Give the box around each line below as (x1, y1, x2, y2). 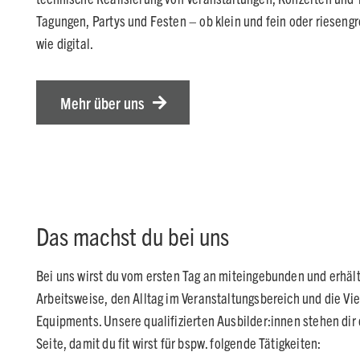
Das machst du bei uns (36, 220, 229, 251)
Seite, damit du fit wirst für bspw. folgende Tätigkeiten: (36, 333, 321, 353)
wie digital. (36, 34, 94, 52)
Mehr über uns (59, 92, 145, 113)
